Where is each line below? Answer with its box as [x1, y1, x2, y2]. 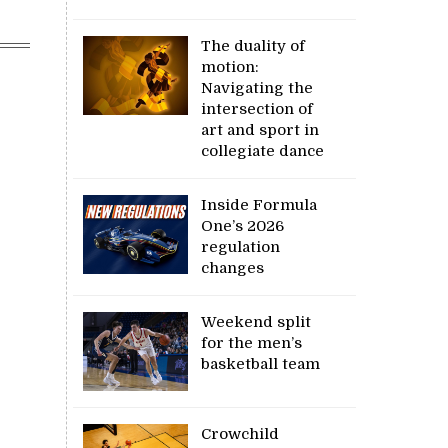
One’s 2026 [201, 216, 285, 235]
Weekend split [201, 312, 312, 331]
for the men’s [201, 333, 303, 352]
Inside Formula [201, 195, 318, 214]
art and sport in [201, 120, 320, 139]
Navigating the [201, 78, 314, 97]
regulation [201, 237, 281, 256]
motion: [201, 57, 260, 76]
